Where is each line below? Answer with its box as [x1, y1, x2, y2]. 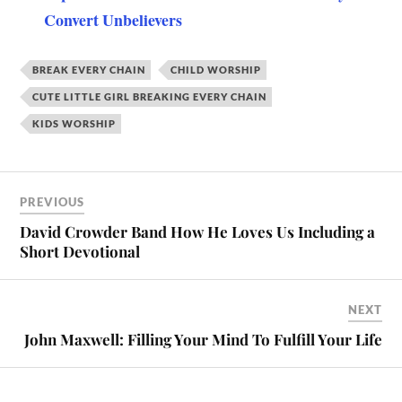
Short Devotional [20, 240, 141, 261]
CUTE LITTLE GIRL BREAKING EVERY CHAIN [32, 91, 267, 103]
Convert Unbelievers [44, 8, 183, 32]
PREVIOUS [20, 194, 85, 209]
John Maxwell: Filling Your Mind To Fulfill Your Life [23, 328, 382, 349]
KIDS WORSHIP [32, 118, 117, 130]
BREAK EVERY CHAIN [32, 64, 146, 76]
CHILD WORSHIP [170, 64, 262, 76]
